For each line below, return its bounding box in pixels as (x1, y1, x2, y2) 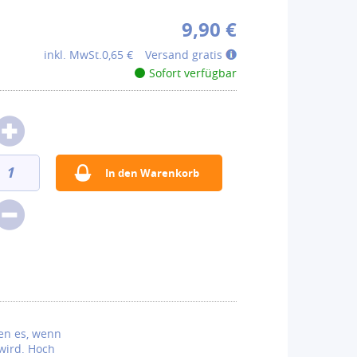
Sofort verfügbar (148, 65, 237, 80)
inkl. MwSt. (43, 47, 102, 62)
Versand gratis (144, 47, 226, 62)
